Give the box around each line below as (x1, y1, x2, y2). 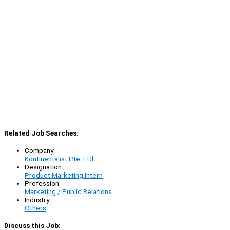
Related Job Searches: (4, 128, 79, 137)
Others (25, 203, 46, 212)
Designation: (25, 162, 63, 171)
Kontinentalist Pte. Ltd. (25, 154, 95, 163)
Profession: (25, 179, 61, 187)
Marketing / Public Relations (25, 187, 112, 196)
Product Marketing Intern (25, 170, 103, 179)
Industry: (25, 195, 51, 204)
